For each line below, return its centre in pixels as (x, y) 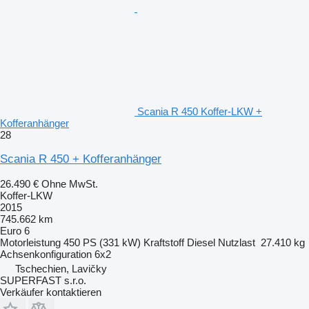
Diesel (201, 243)
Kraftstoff (164, 243)
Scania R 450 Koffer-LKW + (200, 112)
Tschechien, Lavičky (61, 269)
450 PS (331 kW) (102, 243)
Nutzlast (237, 243)
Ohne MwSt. (70, 184)
